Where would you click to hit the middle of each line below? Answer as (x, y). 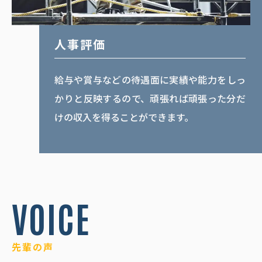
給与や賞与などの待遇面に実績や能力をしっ (150, 80)
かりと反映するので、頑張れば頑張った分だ (150, 99)
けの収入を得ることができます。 (124, 117)
